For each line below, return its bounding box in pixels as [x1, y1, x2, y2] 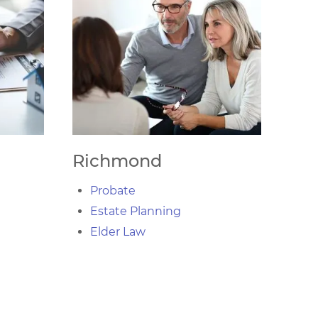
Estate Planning [90, 204, 181, 218]
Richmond [72, 150, 162, 171]
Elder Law [90, 225, 146, 238]
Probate [90, 184, 136, 197]
